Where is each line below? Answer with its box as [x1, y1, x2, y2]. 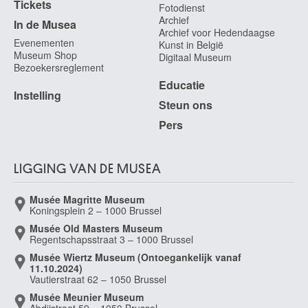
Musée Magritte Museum [30, 192, 144, 206]
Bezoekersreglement [14, 60, 104, 74]
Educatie [159, 77, 205, 93]
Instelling [14, 87, 61, 103]
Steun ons [159, 97, 212, 113]
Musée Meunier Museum [30, 290, 144, 304]
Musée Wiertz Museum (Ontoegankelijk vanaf [30, 250, 241, 264]
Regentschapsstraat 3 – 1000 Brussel [30, 232, 193, 246]
